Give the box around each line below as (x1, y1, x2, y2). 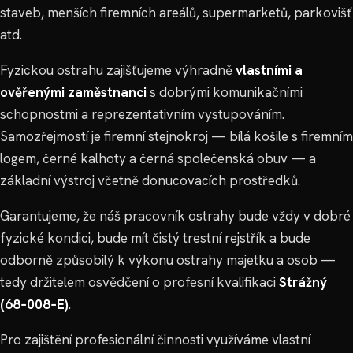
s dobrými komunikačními (147, 83, 303, 101)
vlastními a (236, 61, 303, 79)
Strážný (279, 273, 327, 291)
